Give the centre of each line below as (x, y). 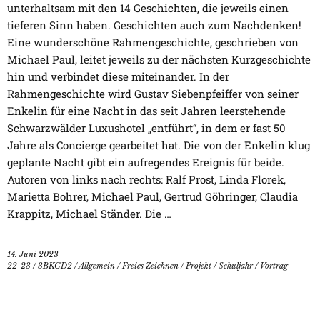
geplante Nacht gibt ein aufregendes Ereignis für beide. (146, 162)
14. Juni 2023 (33, 255)
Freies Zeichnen (150, 266)
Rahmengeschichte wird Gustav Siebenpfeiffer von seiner (153, 94)
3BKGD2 (55, 266)
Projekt (199, 266)
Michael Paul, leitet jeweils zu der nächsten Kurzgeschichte (159, 60)
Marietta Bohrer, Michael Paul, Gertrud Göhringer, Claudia (152, 197)
